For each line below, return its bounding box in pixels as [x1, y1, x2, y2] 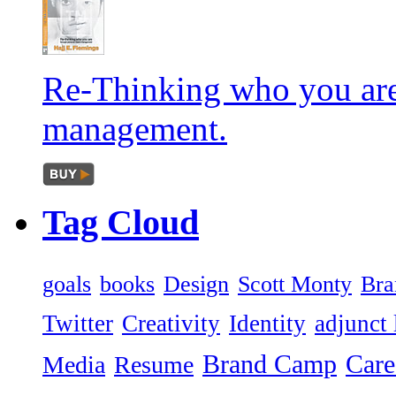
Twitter [42, 310, 113, 338]
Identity [229, 310, 306, 338]
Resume [114, 351, 194, 379]
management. [42, 109, 227, 148]
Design [164, 271, 229, 298]
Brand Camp [202, 350, 337, 379]
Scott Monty [238, 271, 352, 298]
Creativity [122, 310, 220, 338]
